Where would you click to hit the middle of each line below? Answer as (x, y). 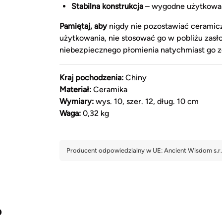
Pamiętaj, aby (83, 26)
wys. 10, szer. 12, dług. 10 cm (146, 101)
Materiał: (75, 89)
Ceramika (109, 89)
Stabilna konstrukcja (107, 6)
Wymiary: (77, 101)
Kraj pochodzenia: (91, 77)
